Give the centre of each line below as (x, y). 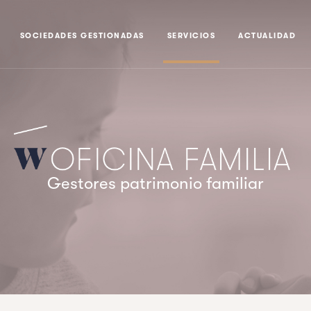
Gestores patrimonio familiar (155, 183)
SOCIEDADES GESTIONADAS (82, 36)
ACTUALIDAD (267, 36)
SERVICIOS (191, 36)
